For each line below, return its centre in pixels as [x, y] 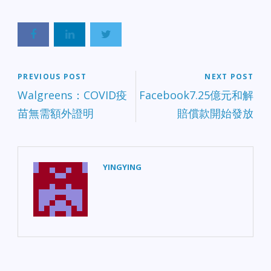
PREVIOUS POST [52, 76]
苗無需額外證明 [56, 113]
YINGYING [122, 167]
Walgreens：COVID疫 [72, 95]
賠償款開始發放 [215, 113]
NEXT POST [229, 76]
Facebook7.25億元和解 [196, 95]
